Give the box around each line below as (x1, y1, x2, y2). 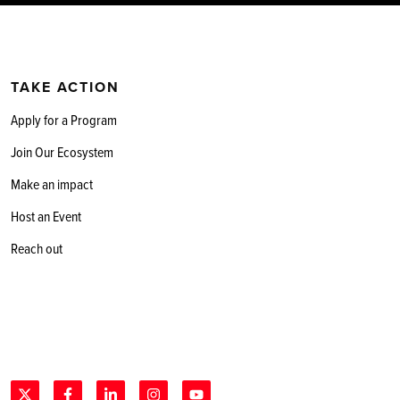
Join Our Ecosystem (11, 142, 113, 162)
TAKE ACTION (11, 77, 120, 97)
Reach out (11, 238, 62, 258)
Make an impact (11, 174, 93, 194)
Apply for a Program (11, 110, 117, 129)
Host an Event (11, 206, 81, 226)
